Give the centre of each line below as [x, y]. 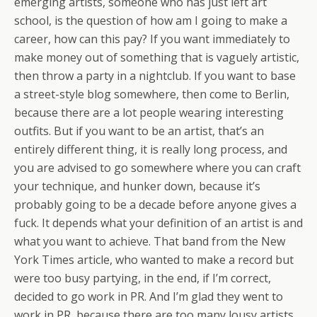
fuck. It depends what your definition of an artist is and [158, 223]
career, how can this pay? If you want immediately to [152, 39]
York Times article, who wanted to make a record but [154, 260]
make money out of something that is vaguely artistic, [157, 58]
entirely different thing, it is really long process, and [151, 150]
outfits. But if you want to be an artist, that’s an [139, 131]
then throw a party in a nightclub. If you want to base [155, 76]
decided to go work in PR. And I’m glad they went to [149, 297]
